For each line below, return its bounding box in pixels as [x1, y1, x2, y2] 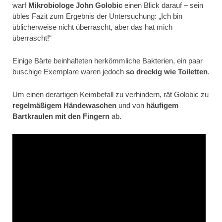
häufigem [146, 101, 178, 110]
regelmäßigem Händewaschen [12, 101, 116, 110]
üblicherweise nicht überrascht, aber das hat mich [12, 22, 172, 31]
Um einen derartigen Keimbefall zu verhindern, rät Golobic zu [12, 90, 209, 99]
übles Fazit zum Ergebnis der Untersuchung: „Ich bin [12, 11, 182, 20]
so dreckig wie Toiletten [124, 67, 208, 76]
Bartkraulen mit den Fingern [12, 111, 110, 120]
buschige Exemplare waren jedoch [12, 67, 124, 76]
